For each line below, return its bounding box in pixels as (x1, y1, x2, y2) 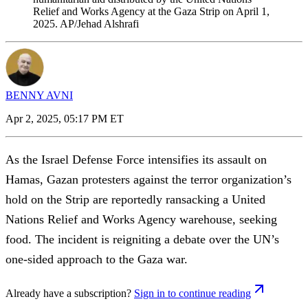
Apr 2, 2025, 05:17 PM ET (5, 112, 124, 124)
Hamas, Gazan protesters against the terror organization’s (5, 172, 291, 186)
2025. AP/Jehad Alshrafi (33, 17, 139, 30)
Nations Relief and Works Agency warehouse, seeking (5, 212, 277, 226)
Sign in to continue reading (134, 287, 251, 299)
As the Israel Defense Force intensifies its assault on (5, 152, 267, 166)
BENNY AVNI (5, 89, 73, 101)
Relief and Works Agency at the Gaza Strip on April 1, (33, 5, 269, 17)
